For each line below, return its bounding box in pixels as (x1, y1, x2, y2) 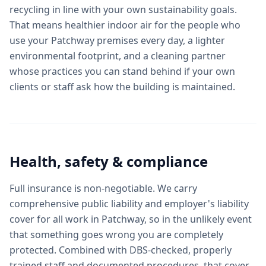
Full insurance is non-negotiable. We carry (9, 182, 197, 195)
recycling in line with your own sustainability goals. (9, 3, 237, 16)
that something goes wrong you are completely (9, 228, 223, 241)
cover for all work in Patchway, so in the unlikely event (9, 213, 252, 226)
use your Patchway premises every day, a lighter (9, 34, 225, 47)
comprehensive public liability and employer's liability (9, 197, 249, 210)
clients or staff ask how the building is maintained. (9, 80, 235, 93)
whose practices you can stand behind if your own (9, 65, 235, 78)
